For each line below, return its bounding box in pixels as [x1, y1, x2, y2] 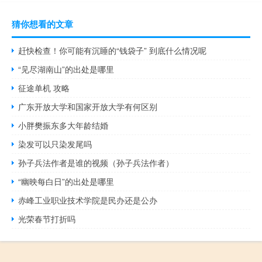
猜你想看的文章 [12, 18, 73, 31]
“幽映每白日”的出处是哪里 [18, 175, 115, 188]
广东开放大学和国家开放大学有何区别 [18, 101, 158, 113]
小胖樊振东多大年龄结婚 [18, 119, 109, 132]
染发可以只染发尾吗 [18, 138, 92, 150]
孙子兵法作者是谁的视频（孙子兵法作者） [18, 157, 174, 169]
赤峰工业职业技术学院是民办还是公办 [18, 194, 158, 206]
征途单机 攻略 [18, 82, 70, 94]
